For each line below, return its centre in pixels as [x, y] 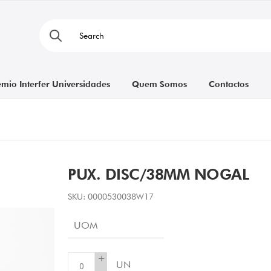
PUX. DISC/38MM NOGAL [158, 174]
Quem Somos [159, 84]
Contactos [228, 84]
